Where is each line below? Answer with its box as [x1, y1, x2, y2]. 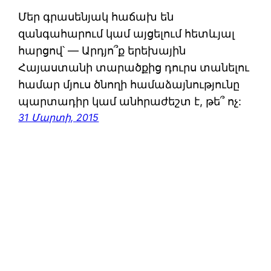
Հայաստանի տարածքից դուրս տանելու [18, 60, 250, 74]
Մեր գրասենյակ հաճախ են [18, 10, 174, 23]
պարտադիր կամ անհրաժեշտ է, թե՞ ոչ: [18, 94, 242, 108]
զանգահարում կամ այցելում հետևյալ [18, 27, 235, 40]
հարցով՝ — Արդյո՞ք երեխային [18, 44, 186, 57]
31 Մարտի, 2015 [18, 111, 99, 123]
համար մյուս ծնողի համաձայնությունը [18, 77, 240, 91]
